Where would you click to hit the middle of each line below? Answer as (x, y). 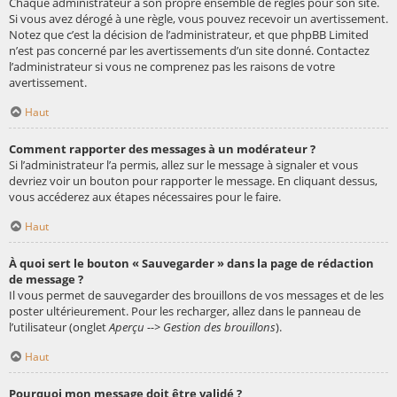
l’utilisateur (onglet (59, 327)
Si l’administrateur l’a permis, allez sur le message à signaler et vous (183, 165)
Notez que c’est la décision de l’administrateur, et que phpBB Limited (189, 35)
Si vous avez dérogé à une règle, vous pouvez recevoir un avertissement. (198, 19)
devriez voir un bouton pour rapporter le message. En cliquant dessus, (193, 181)
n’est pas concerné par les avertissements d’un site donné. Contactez (189, 51)
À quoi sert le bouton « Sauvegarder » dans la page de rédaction (191, 264)
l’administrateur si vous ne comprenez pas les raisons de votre (172, 67)
